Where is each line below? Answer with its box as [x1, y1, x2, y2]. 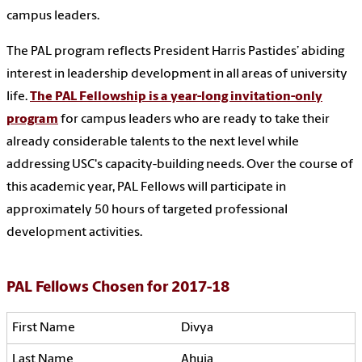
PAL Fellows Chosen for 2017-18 [6, 280, 229, 297]
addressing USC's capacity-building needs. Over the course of [6, 158, 353, 172]
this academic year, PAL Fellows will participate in [6, 181, 286, 195]
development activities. [6, 226, 142, 240]
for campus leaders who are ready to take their [58, 113, 330, 127]
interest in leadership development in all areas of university [6, 68, 347, 82]
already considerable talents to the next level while [6, 136, 299, 149]
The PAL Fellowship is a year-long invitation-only [30, 90, 322, 104]
